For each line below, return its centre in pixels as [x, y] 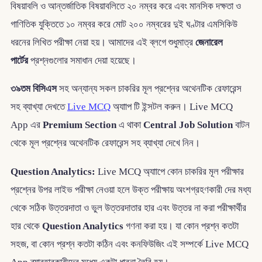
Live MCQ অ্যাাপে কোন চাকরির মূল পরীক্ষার [169, 171]
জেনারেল [209, 42]
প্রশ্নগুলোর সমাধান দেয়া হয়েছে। [82, 60]
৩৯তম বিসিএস [33, 89]
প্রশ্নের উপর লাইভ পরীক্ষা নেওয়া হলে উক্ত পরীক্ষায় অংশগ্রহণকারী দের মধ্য [130, 189]
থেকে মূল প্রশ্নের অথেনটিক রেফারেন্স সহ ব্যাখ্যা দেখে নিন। [105, 143]
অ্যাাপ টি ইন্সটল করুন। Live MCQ [171, 107]
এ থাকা [130, 125]
